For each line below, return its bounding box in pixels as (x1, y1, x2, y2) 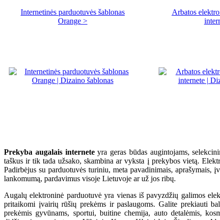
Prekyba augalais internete (4, 148, 95, 156)
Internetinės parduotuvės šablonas (21, 8, 125, 16)
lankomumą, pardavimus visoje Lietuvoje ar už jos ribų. (4, 174, 176, 183)
